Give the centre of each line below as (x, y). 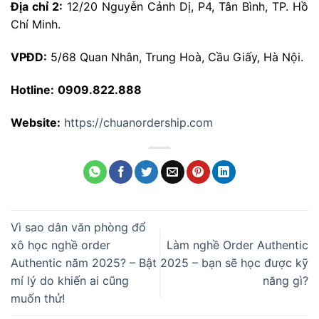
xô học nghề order (61, 245)
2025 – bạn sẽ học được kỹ (234, 263)
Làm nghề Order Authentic (237, 245)
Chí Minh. (36, 25)
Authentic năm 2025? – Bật (84, 263)
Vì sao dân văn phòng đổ (78, 228)
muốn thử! (38, 299)
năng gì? (286, 281)
